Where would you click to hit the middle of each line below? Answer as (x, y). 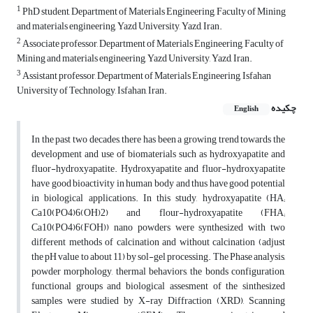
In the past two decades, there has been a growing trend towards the (158, 140)
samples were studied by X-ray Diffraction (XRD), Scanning (158, 301)
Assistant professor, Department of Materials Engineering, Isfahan (146, 76)
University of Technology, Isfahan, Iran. (92, 91)
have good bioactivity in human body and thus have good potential (158, 184)
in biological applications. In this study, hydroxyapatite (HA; (158, 198)
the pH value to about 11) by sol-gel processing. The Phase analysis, (158, 257)
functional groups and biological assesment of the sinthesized (158, 286)
